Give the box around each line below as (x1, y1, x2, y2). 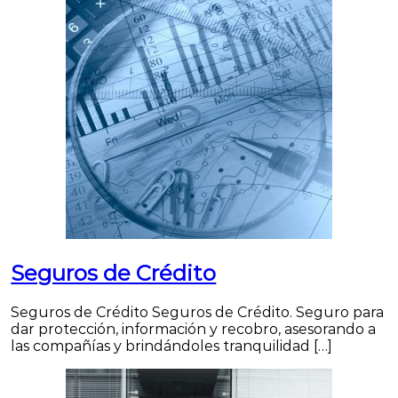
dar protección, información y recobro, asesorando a (11, 320, 377, 338)
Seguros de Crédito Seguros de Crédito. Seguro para (11, 303, 385, 321)
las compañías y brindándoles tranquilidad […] (11, 337, 333, 354)
